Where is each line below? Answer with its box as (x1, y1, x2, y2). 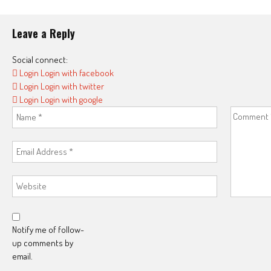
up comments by (12, 237, 73, 249)
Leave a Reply (12, 25, 75, 41)
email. (12, 250, 33, 262)
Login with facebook (41, 67, 114, 79)
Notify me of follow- (12, 223, 84, 235)
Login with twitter (41, 80, 104, 92)
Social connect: (12, 53, 68, 65)
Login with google (41, 93, 103, 105)
